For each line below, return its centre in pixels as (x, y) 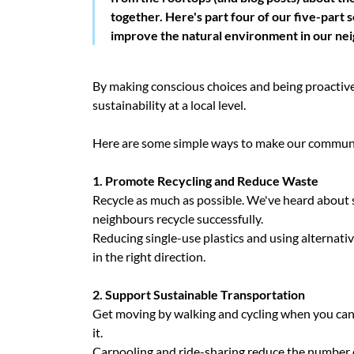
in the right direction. (149, 257)
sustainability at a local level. (169, 105)
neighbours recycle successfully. (178, 219)
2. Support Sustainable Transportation (199, 295)
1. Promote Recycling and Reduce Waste (205, 181)
